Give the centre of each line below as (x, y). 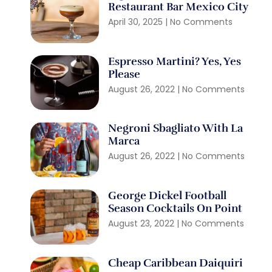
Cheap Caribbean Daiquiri (177, 263)
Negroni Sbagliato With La (176, 128)
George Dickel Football (168, 195)
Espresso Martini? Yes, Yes (175, 61)
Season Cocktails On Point (175, 208)
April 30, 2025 (137, 22)
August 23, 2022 (143, 223)
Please (124, 74)
